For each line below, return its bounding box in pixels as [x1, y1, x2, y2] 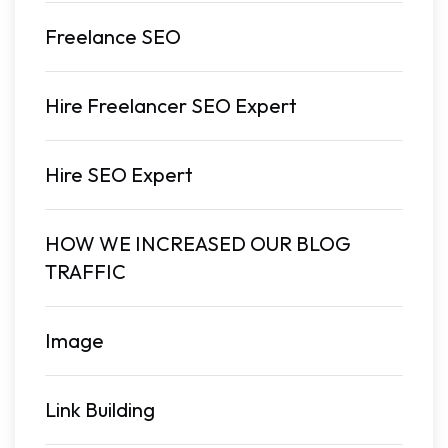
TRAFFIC [45, 259, 126, 284]
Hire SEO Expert [45, 162, 193, 187]
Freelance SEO [45, 24, 181, 49]
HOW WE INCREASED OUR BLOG [45, 231, 351, 256]
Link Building [45, 397, 155, 422]
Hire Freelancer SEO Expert [45, 93, 297, 118]
